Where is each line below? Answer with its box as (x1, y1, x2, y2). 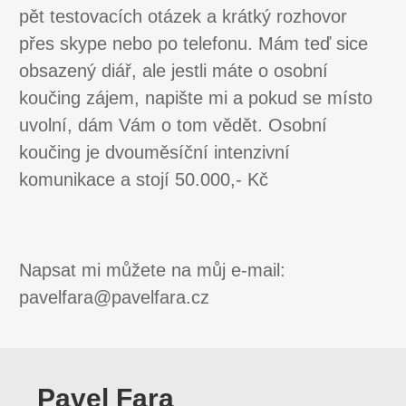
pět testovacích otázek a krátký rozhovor (19, 6, 347, 27)
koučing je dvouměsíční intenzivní (19, 142, 290, 163)
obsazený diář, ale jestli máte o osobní (19, 61, 328, 82)
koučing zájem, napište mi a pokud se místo (19, 88, 372, 109)
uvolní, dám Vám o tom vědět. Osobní (19, 115, 327, 136)
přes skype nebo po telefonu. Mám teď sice (19, 34, 368, 54)
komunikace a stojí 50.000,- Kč (19, 169, 268, 190)
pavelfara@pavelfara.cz (19, 287, 209, 308)
